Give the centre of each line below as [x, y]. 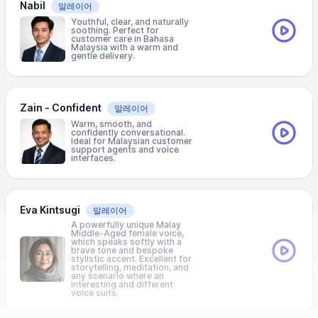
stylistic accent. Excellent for [131, 259]
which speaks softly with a [126, 242]
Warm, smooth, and [111, 124]
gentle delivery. [103, 56]
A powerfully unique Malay [126, 225]
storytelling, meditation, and [130, 267]
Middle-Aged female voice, [127, 233]
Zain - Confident [61, 108]
